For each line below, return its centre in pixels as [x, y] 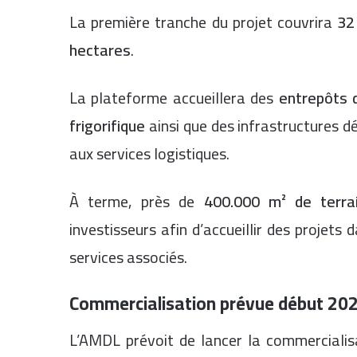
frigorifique [107, 126]
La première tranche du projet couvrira [204, 22]
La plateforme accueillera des [174, 98]
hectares [100, 50]
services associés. [128, 257]
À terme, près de [137, 201]
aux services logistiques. [149, 153]
